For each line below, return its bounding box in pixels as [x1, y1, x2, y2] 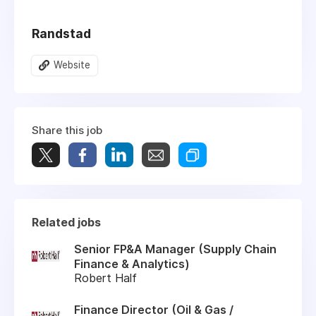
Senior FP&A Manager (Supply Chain [74, 241, 276, 256]
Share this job [32, 123, 102, 137]
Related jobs [32, 214, 101, 229]
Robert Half [74, 270, 137, 285]
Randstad [32, 25, 91, 41]
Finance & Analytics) [74, 256, 190, 271]
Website [54, 59, 90, 71]
